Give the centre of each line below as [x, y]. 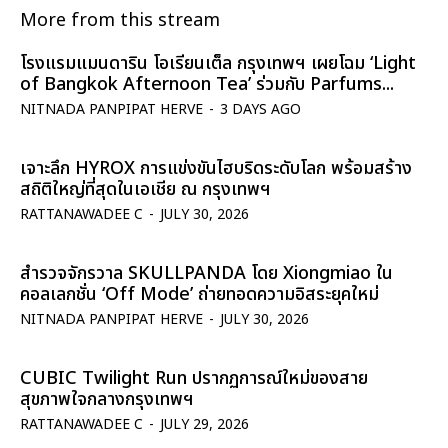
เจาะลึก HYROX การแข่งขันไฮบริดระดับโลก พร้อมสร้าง [216, 168]
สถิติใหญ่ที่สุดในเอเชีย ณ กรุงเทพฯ [145, 189]
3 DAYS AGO [260, 109]
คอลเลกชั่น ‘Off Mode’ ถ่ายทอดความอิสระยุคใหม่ [199, 294]
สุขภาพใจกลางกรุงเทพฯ [107, 399]
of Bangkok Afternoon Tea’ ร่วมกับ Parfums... [207, 84]
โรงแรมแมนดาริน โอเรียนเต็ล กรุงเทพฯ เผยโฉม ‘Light [218, 63]
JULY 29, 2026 [204, 424]
